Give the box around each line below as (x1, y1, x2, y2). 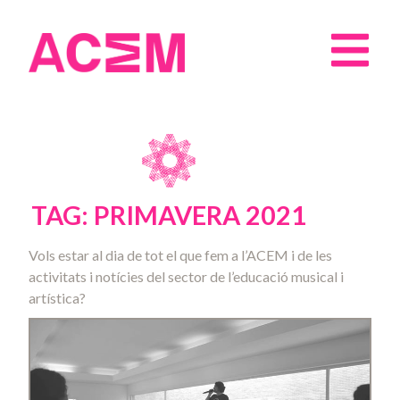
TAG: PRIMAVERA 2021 (31, 200, 306, 230)
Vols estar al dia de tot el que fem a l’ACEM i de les (29, 246, 332, 263)
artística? (29, 289, 86, 306)
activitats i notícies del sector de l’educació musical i (29, 268, 344, 285)
